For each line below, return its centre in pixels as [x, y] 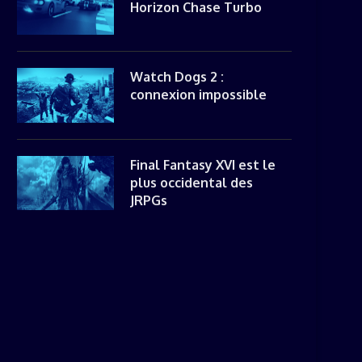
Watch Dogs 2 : [177, 77]
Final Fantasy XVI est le [203, 164]
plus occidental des [192, 182]
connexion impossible [198, 95]
